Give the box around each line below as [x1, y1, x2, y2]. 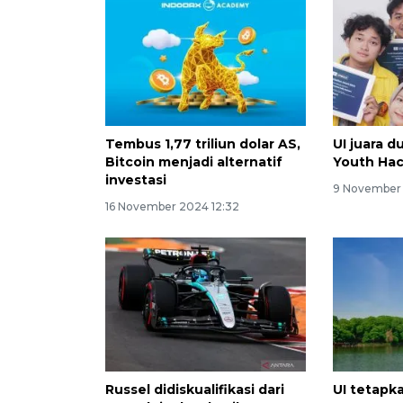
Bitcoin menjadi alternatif [105, 154, 282, 171]
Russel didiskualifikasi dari [105, 381, 284, 399]
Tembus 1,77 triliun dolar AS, [105, 136, 300, 153]
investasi [105, 172, 166, 189]
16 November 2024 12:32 [105, 200, 239, 214]
